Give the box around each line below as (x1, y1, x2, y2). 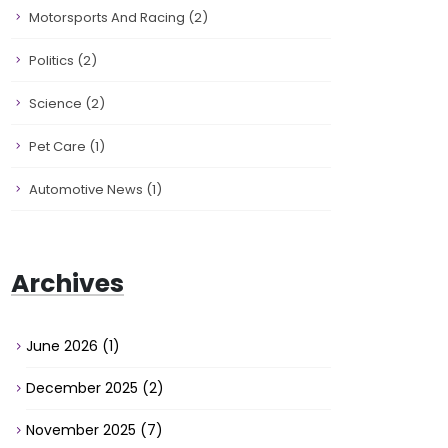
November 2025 (26, 420, 140, 440)
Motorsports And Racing (29, 8, 188, 27)
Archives (11, 266, 124, 301)
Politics (29, 51, 77, 70)
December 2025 (26, 378, 142, 398)
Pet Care (29, 137, 89, 156)
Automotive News (29, 180, 146, 199)
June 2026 (26, 336, 102, 356)
